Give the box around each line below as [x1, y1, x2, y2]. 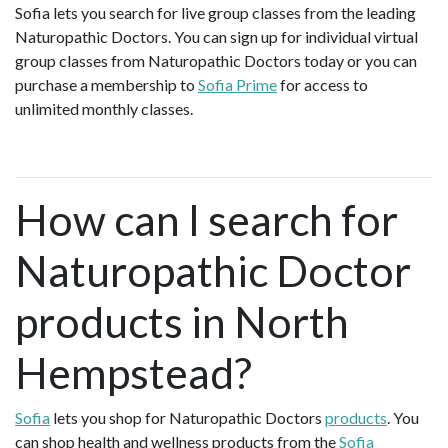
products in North [15, 296, 349, 348]
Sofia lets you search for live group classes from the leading [15, 3, 416, 23]
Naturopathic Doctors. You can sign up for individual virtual [15, 27, 418, 47]
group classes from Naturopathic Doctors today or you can [15, 51, 417, 71]
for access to [277, 75, 368, 95]
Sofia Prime [198, 75, 277, 95]
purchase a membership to [15, 75, 198, 95]
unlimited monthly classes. [15, 99, 193, 119]
